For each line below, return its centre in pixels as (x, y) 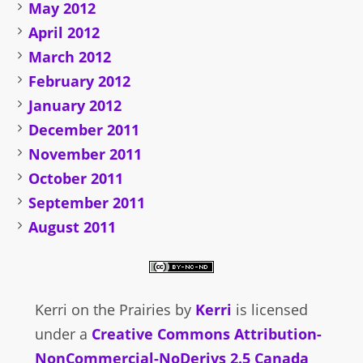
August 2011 (73, 227)
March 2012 (70, 57)
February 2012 (80, 81)
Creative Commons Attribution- (206, 334)
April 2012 (64, 33)
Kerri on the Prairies (102, 310)
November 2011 (85, 154)
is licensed (269, 310)
